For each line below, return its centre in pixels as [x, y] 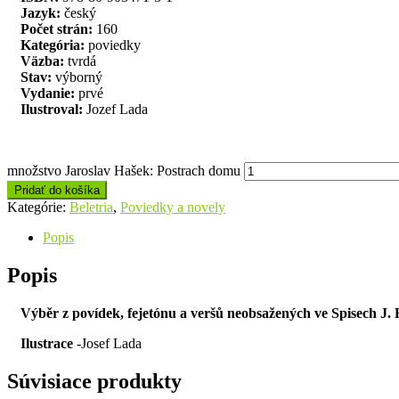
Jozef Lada [115, 109]
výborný [77, 77]
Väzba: [42, 61]
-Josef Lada [107, 343]
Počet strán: [58, 28]
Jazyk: [41, 12]
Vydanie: [48, 93]
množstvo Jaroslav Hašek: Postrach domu [124, 170]
